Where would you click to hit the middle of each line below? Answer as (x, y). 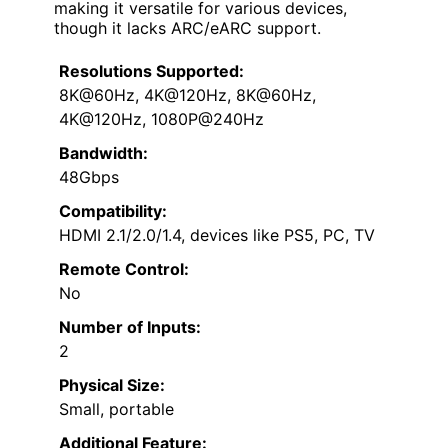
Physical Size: (112, 384)
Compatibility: (113, 210)
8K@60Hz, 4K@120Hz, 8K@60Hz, (187, 94)
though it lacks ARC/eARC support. (187, 27)
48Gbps (89, 176)
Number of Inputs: (130, 326)
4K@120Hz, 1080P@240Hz (161, 118)
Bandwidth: (103, 152)
